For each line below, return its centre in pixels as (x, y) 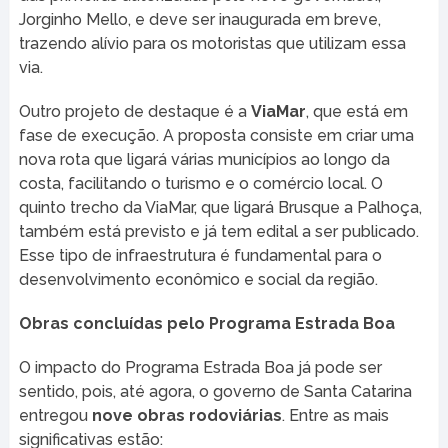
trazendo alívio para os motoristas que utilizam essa (212, 43)
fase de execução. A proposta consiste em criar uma (216, 135)
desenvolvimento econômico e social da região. (198, 279)
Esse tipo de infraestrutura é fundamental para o (200, 255)
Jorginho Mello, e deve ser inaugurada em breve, (199, 19)
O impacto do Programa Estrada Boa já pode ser (200, 367)
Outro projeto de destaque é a (134, 111)
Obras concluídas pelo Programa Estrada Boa (206, 323)
